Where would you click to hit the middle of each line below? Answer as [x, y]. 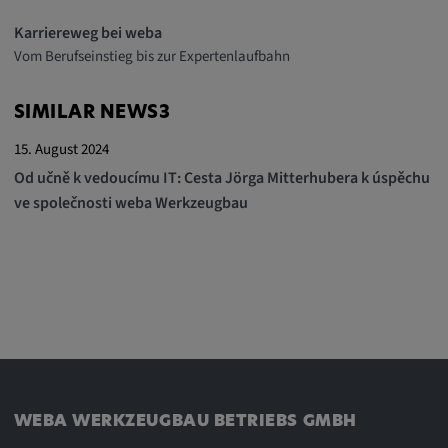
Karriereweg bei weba [87, 32]
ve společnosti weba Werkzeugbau [130, 203]
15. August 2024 [61, 148]
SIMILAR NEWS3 [92, 114]
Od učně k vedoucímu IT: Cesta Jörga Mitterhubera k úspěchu [221, 178]
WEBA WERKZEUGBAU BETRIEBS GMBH [185, 421]
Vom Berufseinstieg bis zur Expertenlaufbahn [151, 55]
